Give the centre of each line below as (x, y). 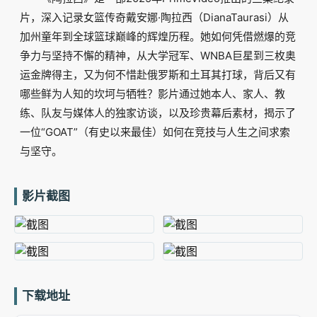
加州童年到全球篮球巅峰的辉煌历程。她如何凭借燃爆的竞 (157, 36)
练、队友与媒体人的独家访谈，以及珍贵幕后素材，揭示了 (157, 113)
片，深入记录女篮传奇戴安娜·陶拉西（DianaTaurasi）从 (154, 17)
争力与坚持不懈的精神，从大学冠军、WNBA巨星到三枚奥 (157, 56)
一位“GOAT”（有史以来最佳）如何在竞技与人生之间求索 (155, 132)
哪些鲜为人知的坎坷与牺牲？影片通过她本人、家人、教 (152, 94)
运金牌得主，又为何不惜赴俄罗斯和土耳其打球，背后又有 (157, 75)
